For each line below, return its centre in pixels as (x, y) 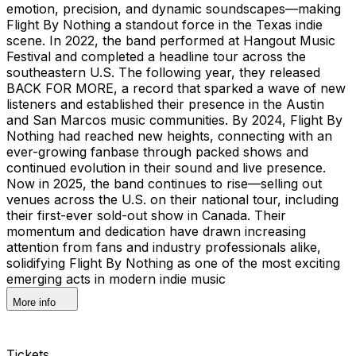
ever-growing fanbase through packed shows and (157, 151)
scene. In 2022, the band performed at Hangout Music (171, 40)
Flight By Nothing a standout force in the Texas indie (164, 24)
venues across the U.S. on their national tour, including (172, 199)
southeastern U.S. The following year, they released (163, 72)
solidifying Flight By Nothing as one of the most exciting (173, 263)
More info (34, 302)
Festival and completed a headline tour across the (156, 56)
